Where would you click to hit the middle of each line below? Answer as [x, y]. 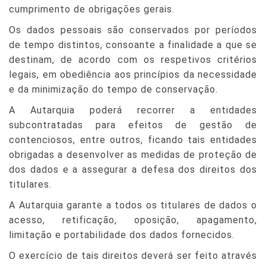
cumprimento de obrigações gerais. [92, 9]
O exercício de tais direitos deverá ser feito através [133, 256]
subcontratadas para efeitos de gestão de [133, 125]
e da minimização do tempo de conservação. [113, 89]
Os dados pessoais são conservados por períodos [133, 30]
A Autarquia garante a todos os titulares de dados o [133, 205]
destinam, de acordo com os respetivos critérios [133, 60]
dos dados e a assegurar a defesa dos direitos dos [133, 170]
